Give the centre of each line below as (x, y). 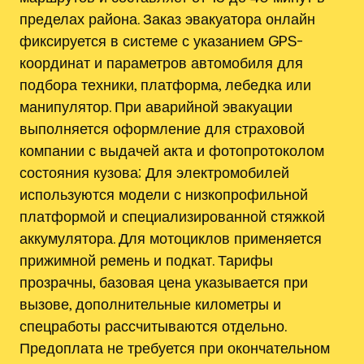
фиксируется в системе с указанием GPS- (161, 40)
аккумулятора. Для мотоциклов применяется (171, 238)
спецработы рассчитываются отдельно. (153, 325)
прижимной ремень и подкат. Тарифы (146, 260)
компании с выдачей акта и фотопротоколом (172, 150)
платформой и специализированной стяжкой (172, 216)
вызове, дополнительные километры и (150, 303)
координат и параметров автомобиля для (161, 62)
